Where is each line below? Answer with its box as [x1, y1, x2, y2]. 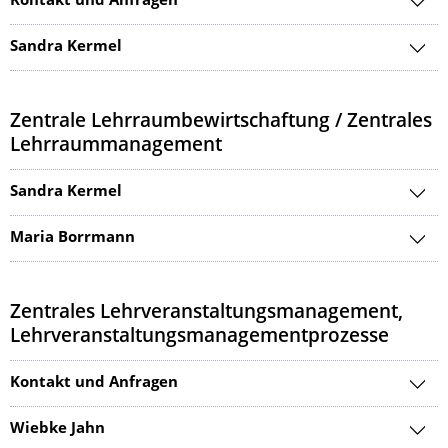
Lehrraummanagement [10, 137, 222, 156]
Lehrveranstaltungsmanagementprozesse [10, 328, 389, 347]
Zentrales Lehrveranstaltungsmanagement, [10, 304, 403, 323]
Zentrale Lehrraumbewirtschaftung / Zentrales [10, 113, 432, 132]
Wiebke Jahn [10, 422, 105, 437]
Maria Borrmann [10, 231, 135, 246]
